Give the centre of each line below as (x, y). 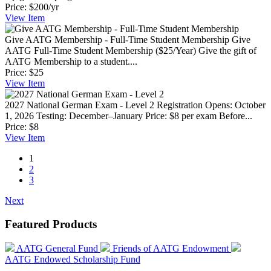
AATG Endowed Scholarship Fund (73, 260)
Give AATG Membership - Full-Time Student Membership (117, 39)
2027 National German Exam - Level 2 (80, 105)
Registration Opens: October (211, 105)
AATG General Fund (58, 249)
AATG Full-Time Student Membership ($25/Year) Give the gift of (131, 50)
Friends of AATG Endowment (172, 249)
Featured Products (51, 224)
